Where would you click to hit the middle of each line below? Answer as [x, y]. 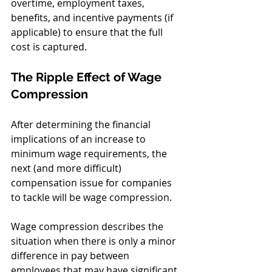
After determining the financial [82, 125]
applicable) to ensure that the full [88, 32]
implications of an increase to [80, 139]
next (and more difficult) [67, 168]
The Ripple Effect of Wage [88, 77]
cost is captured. [49, 47]
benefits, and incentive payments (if [93, 18]
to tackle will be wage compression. [93, 198]
